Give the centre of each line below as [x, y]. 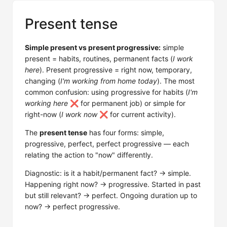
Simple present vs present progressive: [93, 47]
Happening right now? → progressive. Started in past [113, 184]
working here [46, 103]
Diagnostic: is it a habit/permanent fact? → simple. [108, 173]
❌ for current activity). [137, 114]
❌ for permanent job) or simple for [127, 103]
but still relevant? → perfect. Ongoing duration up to [111, 195]
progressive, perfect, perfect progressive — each [107, 144]
